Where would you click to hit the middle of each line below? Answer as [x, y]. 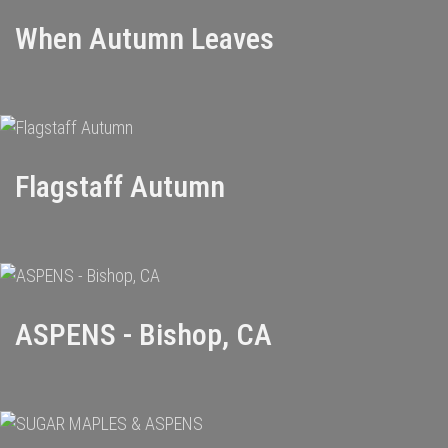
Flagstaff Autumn [120, 186]
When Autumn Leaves [144, 38]
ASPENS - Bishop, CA [143, 334]
